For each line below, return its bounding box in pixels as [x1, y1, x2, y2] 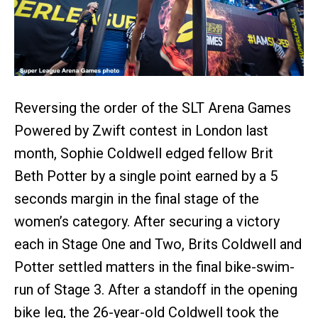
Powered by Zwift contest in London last [14, 121, 268, 139]
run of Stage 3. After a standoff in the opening [14, 280, 297, 298]
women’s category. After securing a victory [14, 212, 280, 230]
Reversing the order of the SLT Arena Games [14, 99, 291, 116]
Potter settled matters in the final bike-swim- [14, 258, 295, 275]
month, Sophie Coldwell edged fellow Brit [14, 144, 273, 162]
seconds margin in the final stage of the [14, 190, 259, 207]
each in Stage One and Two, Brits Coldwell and [14, 235, 302, 253]
